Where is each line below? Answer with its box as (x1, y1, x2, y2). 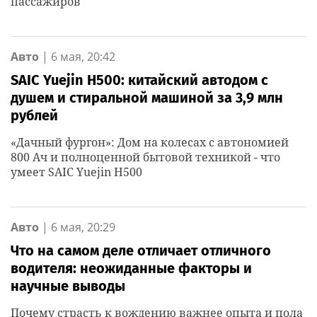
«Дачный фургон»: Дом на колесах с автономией (11, 134, 289, 150)
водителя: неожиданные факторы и (11, 260, 252, 277)
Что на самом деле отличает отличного (11, 242, 271, 259)
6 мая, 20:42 (51, 49, 115, 64)
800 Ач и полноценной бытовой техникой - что (11, 149, 280, 165)
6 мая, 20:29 (51, 219, 115, 235)
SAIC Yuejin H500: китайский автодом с (11, 71, 268, 88)
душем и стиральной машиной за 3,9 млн (11, 89, 283, 106)
